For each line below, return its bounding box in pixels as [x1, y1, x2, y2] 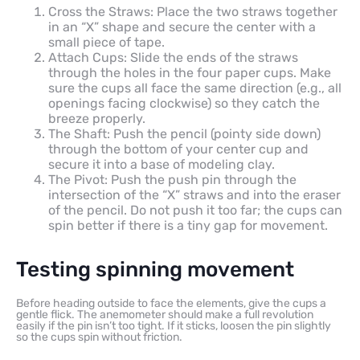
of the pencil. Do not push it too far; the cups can [48, 202, 342, 219]
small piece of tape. [48, 35, 165, 51]
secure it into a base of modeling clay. [48, 157, 275, 173]
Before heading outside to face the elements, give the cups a [16, 297, 326, 311]
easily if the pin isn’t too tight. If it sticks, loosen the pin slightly [16, 319, 331, 333]
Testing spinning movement [16, 257, 294, 283]
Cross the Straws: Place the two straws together [48, 4, 337, 20]
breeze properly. [48, 111, 145, 127]
